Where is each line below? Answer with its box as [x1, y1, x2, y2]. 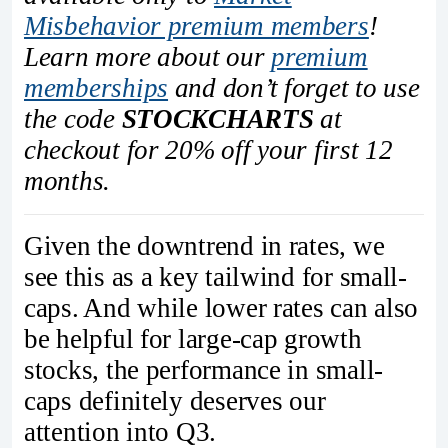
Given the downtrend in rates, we [24, 231, 385, 262]
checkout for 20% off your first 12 [24, 134, 393, 165]
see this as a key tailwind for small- [24, 262, 407, 293]
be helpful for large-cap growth [24, 324, 362, 355]
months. [24, 165, 111, 196]
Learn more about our [24, 41, 272, 72]
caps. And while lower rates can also [24, 293, 419, 324]
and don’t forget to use [168, 72, 420, 103]
